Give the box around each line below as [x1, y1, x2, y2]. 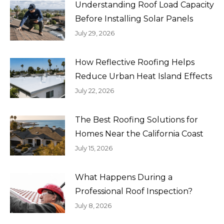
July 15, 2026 [75, 143, 112, 152]
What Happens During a [75, 172, 172, 182]
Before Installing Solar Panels [75, 13, 193, 23]
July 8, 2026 [75, 201, 111, 209]
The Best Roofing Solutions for [75, 114, 198, 124]
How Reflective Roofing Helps [75, 57, 194, 67]
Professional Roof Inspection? [75, 186, 192, 196]
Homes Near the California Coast [75, 128, 203, 138]
